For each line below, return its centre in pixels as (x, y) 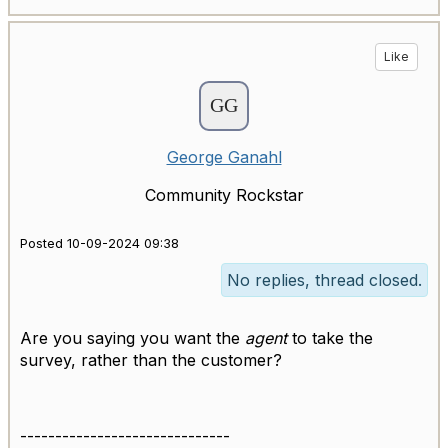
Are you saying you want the (132, 338)
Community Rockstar (224, 195)
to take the (330, 338)
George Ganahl (224, 157)
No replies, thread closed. (324, 280)
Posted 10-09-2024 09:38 (99, 244)
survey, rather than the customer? (151, 360)
